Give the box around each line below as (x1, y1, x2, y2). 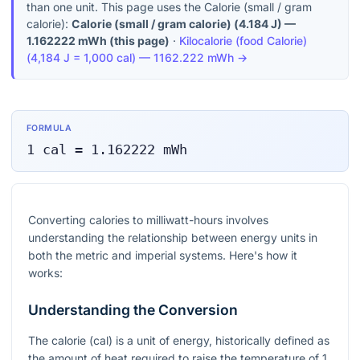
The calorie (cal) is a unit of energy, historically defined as (28, 333, 329, 348)
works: (28, 266, 63, 280)
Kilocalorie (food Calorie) (179, 34, 307, 48)
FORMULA (26, 123, 72, 134)
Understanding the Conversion (28, 301, 238, 319)
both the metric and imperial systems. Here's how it (28, 248, 297, 263)
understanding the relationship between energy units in (28, 231, 317, 245)
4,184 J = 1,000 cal (31, 51, 132, 65)
